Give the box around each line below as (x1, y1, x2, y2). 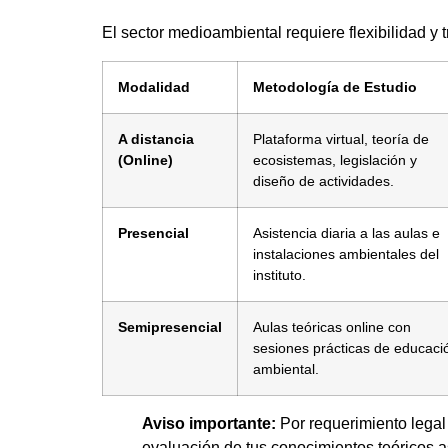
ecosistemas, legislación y (253, 151, 417, 168)
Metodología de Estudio (253, 78, 417, 95)
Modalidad (118, 78, 190, 95)
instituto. (253, 266, 306, 283)
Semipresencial (118, 318, 222, 335)
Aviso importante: (142, 414, 276, 432)
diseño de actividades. (253, 172, 394, 189)
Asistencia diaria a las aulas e (253, 224, 440, 241)
